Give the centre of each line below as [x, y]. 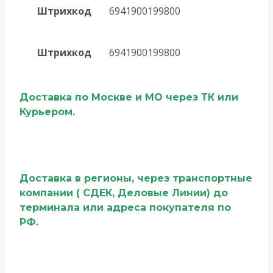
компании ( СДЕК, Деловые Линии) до [124, 193]
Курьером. [50, 112]
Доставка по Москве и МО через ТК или [129, 97]
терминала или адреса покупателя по [125, 208]
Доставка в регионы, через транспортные [136, 179]
